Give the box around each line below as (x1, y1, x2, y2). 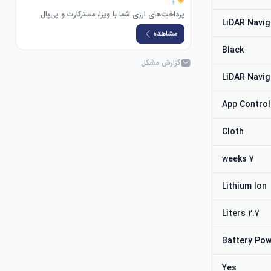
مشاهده (153, 28, 178, 39)
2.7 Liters (248, 207, 260, 220)
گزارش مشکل (141, 57, 181, 68)
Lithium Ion (222, 180, 267, 193)
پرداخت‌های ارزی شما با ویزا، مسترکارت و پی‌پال (41, 8, 185, 20)
